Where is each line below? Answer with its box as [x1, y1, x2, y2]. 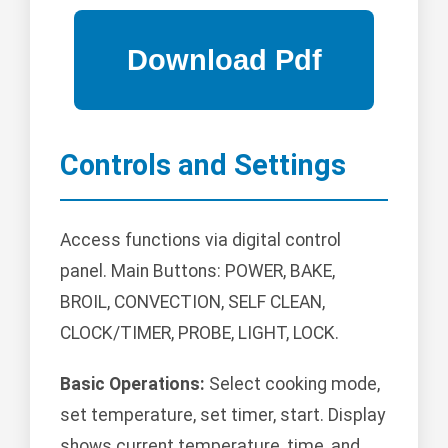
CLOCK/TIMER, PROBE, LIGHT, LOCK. [60, 323, 339, 344]
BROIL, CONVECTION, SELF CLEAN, [60, 292, 325, 313]
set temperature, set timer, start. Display [60, 405, 385, 426]
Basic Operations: [60, 374, 205, 395]
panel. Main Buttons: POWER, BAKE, [60, 261, 335, 282]
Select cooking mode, [205, 374, 380, 395]
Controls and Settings [60, 148, 346, 183]
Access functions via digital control [60, 230, 341, 251]
